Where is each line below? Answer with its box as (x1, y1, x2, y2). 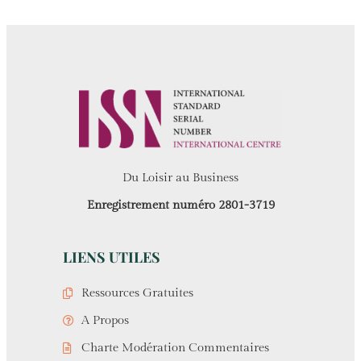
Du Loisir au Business (122, 171, 239, 185)
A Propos (81, 313, 129, 328)
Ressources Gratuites (81, 286, 193, 301)
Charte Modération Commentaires (81, 341, 269, 355)
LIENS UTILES (63, 247, 160, 268)
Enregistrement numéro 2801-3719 (86, 198, 275, 213)
